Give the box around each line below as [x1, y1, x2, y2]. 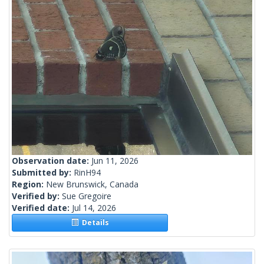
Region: [12, 179, 46, 190]
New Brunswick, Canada [46, 179, 138, 190]
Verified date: [12, 202, 72, 214]
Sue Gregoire [62, 190, 111, 202]
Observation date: [12, 155, 91, 167]
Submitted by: [12, 167, 74, 179]
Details [78, 217, 109, 228]
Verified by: [12, 190, 62, 202]
